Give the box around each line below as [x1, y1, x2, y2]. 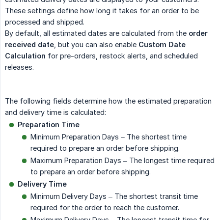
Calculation [5, 51, 46, 60]
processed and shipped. [5, 17, 84, 26]
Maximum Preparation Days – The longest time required [30, 156, 215, 165]
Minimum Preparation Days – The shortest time [30, 132, 187, 141]
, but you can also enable [54, 40, 138, 49]
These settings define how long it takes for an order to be [5, 6, 199, 15]
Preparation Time [18, 120, 80, 129]
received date [5, 40, 54, 49]
